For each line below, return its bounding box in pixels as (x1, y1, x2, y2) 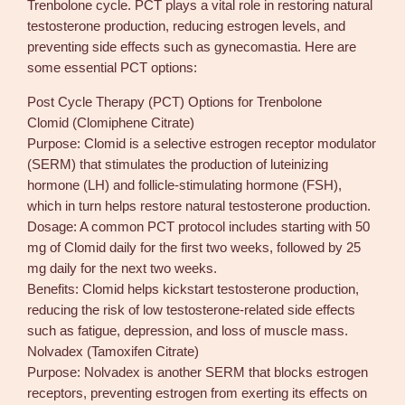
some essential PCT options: (27, 61, 198, 76)
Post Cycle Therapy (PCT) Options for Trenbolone (27, 94, 323, 109)
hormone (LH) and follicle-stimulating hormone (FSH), (27, 177, 343, 193)
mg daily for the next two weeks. (27, 260, 218, 276)
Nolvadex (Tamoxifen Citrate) (27, 344, 200, 359)
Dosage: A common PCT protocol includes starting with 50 (27, 219, 371, 234)
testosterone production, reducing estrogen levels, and (27, 19, 346, 34)
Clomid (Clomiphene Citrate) (27, 115, 195, 130)
